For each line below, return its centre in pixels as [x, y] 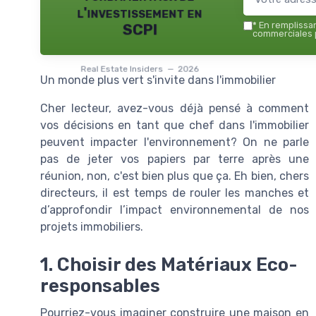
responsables [100, 285]
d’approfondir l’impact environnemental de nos [175, 209]
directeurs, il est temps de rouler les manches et [175, 193]
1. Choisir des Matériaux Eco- [169, 264]
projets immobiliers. [92, 226]
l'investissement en [140, 12]
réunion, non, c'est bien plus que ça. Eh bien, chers [175, 176]
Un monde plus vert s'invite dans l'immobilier [158, 80]
